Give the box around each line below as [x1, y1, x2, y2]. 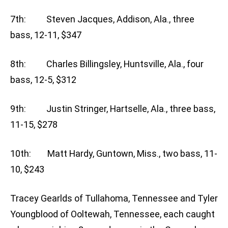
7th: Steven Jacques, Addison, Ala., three [10, 14, 194, 25]
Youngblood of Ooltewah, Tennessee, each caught [10, 209, 215, 220]
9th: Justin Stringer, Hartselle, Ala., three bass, [10, 103, 215, 115]
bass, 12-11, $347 [10, 30, 81, 41]
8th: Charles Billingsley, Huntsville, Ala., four [10, 59, 204, 70]
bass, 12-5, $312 [10, 74, 76, 85]
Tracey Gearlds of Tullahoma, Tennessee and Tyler [10, 193, 218, 204]
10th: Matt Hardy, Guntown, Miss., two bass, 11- [10, 148, 217, 159]
